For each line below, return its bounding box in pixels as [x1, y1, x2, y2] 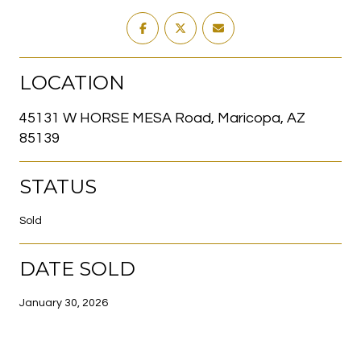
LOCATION [19, 70, 125, 94]
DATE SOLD [19, 256, 135, 280]
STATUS [19, 174, 97, 198]
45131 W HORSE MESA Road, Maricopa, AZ [19, 110, 305, 126]
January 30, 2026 [19, 297, 108, 309]
